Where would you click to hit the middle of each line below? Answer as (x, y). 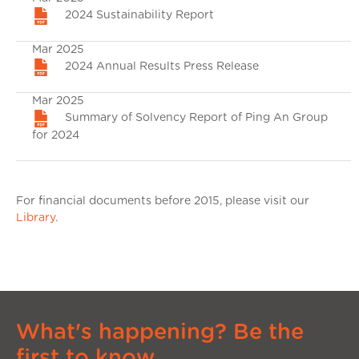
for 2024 (56, 135)
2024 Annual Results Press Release (160, 67)
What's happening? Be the (160, 332)
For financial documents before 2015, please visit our (163, 201)
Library (36, 218)
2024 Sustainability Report (138, 16)
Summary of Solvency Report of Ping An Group (195, 118)
